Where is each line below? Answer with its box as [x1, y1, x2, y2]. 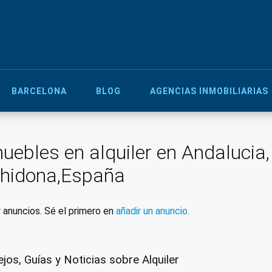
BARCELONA [12, 86, 67, 96]
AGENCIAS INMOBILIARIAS [150, 86, 268, 96]
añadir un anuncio [115, 205, 188, 217]
